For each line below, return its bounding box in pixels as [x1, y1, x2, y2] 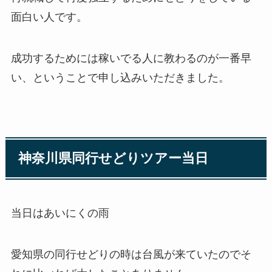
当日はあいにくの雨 [10, 206, 109, 219]
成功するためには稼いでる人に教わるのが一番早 [10, 52, 251, 64]
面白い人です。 [10, 10, 87, 23]
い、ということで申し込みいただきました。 [10, 71, 229, 84]
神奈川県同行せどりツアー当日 [18, 151, 209, 166]
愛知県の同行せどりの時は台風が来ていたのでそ [10, 248, 251, 260]
